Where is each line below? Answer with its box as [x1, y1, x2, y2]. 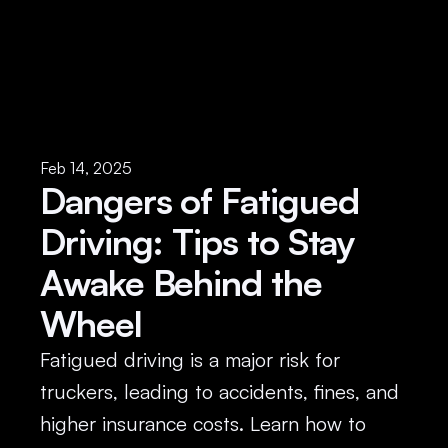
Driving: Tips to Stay [40, 219, 355, 264]
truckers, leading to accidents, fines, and [40, 379, 399, 404]
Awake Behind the [40, 260, 322, 305]
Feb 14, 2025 [40, 158, 132, 178]
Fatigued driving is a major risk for [40, 347, 340, 372]
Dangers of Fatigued [40, 178, 359, 223]
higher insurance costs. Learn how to [40, 411, 366, 436]
